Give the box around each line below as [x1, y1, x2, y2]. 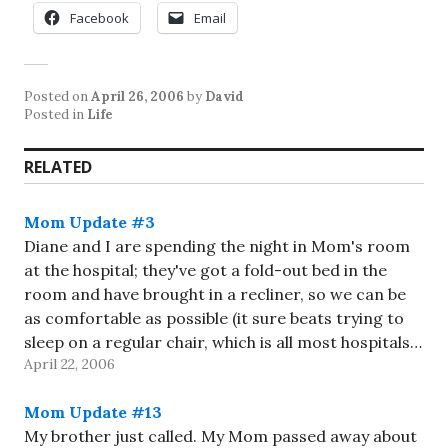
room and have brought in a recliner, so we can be [24, 284, 406, 304]
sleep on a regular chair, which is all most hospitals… [24, 332, 422, 352]
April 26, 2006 [91, 88, 184, 105]
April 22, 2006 [24, 355, 115, 373]
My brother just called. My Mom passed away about [24, 426, 417, 446]
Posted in [24, 106, 87, 123]
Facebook [70, 9, 129, 27]
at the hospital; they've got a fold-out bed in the [24, 260, 387, 280]
